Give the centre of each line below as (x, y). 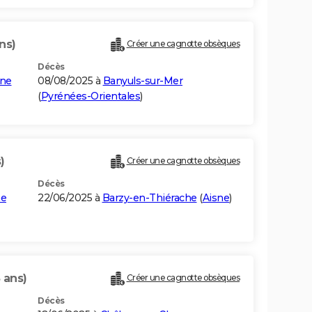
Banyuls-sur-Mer (142, 81)
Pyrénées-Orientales (90, 96)
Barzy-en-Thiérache (149, 198)
